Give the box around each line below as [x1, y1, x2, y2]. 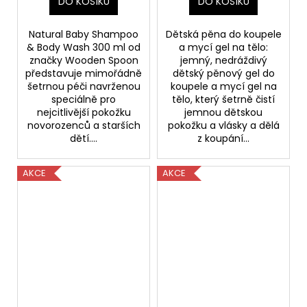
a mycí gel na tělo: [179, 40, 268, 54]
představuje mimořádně [25, 66, 142, 80]
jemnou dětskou [184, 105, 262, 119]
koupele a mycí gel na [170, 79, 277, 93]
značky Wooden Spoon [29, 53, 138, 67]
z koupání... [197, 131, 249, 145]
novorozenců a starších [27, 118, 140, 132]
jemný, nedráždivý [180, 53, 267, 67]
